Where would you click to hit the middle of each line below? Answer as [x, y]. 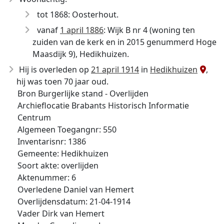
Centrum [34, 117]
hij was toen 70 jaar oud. [62, 81]
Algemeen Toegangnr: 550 [67, 129]
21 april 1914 [115, 69]
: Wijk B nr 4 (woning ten [149, 30]
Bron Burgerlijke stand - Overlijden [83, 93]
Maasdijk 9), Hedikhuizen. [81, 54]
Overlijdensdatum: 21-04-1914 [74, 201]
